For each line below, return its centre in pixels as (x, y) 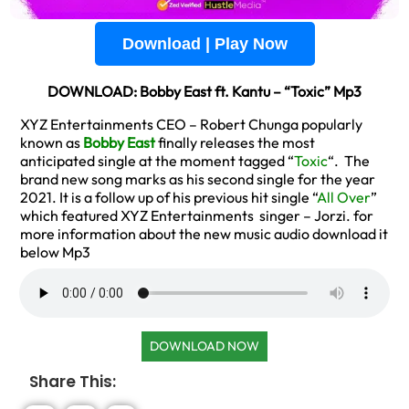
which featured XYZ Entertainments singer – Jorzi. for (197, 215)
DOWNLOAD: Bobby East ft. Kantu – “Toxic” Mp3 (204, 91)
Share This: (73, 382)
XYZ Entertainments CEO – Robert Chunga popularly (191, 124)
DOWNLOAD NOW (204, 346)
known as (52, 142)
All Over (344, 197)
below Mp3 (55, 252)
